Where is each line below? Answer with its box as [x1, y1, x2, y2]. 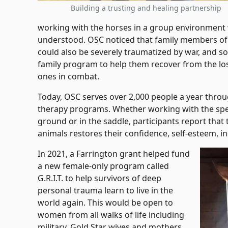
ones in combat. [38, 71, 100, 82]
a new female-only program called [38, 160, 169, 172]
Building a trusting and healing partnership [70, 3, 221, 13]
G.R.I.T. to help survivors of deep [38, 173, 162, 184]
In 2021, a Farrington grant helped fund [38, 148, 190, 160]
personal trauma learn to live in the [38, 185, 174, 196]
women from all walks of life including [38, 209, 185, 221]
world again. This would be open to [38, 197, 174, 209]
